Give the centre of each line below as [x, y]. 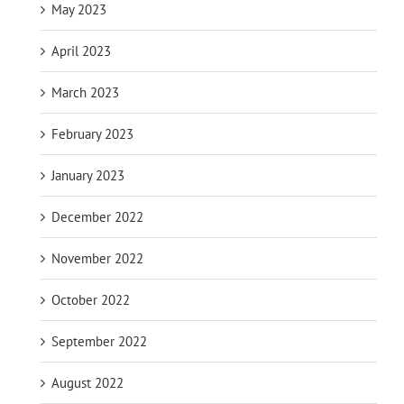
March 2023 [85, 92]
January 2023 [88, 175]
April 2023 [81, 50]
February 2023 [92, 133]
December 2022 [97, 216]
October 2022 [91, 299]
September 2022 [99, 341]
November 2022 [97, 258]
